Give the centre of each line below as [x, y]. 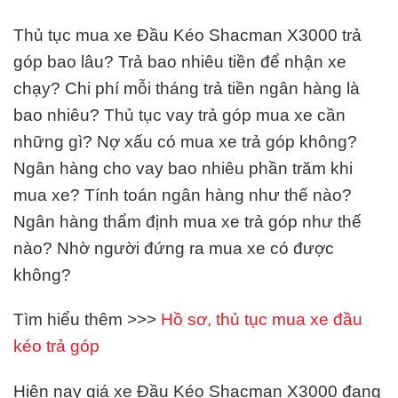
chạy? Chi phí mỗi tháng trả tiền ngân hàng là [187, 88]
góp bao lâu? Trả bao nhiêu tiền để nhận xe [180, 61]
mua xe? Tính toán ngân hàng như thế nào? [183, 195]
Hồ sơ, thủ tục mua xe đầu [259, 320]
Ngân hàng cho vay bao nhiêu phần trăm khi [183, 168]
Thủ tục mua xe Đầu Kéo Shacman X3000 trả [187, 35]
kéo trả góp [56, 346]
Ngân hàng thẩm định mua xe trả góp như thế [187, 221]
